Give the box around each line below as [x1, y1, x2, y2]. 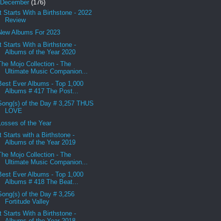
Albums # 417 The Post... [5, 87, 79, 95]
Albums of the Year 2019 [5, 139, 76, 147]
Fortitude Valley [5, 197, 50, 205]
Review [5, 16, 26, 24]
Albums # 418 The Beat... [5, 178, 79, 185]
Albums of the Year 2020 [5, 48, 76, 56]
